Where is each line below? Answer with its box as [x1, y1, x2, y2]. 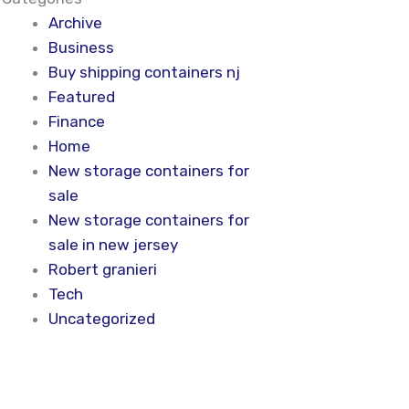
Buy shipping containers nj [47, 62, 240, 81]
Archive [47, 13, 102, 32]
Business [47, 37, 114, 57]
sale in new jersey [47, 235, 178, 254]
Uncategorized [47, 309, 155, 328]
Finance [47, 111, 105, 131]
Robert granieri [47, 259, 157, 278]
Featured [47, 87, 115, 106]
